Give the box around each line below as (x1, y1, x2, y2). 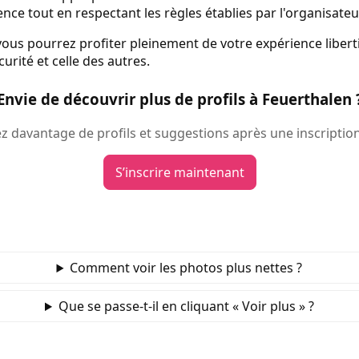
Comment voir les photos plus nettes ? (70, 259, 303, 277)
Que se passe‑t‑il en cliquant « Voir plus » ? (58, 297, 314, 316)
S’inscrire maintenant (115, 163, 244, 182)
